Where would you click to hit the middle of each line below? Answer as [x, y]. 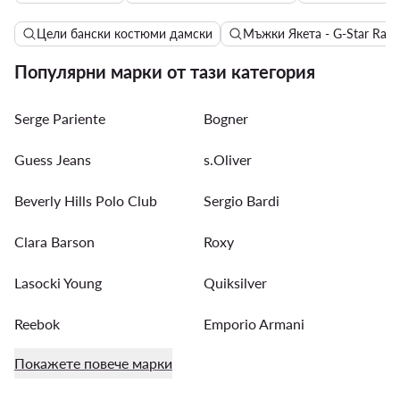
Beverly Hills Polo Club [86, 200]
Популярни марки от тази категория [165, 71]
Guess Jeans [53, 159]
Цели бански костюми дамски [125, 33]
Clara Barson [54, 241]
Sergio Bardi [242, 200]
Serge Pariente [60, 118]
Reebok [37, 323]
